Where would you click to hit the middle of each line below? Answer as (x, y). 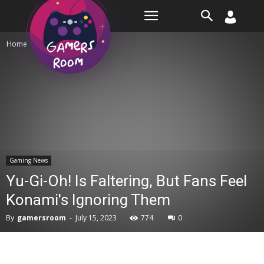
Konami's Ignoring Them (88, 200)
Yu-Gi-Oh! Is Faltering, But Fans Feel (126, 181)
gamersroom (42, 218)
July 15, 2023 (96, 218)
